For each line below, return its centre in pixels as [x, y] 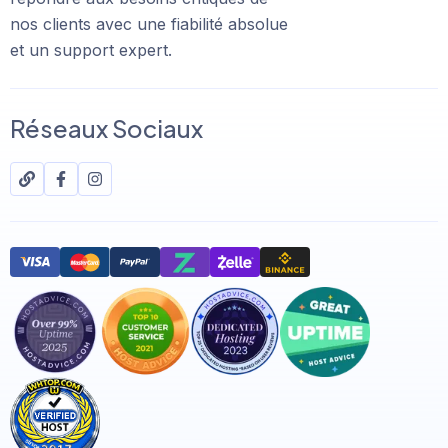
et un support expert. [91, 50]
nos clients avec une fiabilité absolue [149, 24]
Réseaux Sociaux [106, 128]
